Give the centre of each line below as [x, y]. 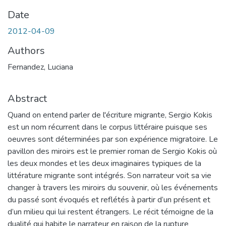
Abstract [27, 99]
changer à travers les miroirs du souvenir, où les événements [113, 188]
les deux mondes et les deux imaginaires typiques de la [104, 163]
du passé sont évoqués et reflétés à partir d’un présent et [109, 200]
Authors [26, 51]
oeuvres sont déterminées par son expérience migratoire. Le [113, 139]
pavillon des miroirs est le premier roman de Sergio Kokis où [112, 151]
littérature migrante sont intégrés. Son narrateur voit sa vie [109, 176]
